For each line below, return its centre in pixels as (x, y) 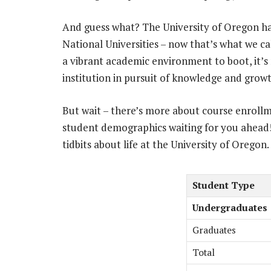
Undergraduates (230, 207)
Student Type (224, 185)
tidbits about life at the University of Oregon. (166, 145)
